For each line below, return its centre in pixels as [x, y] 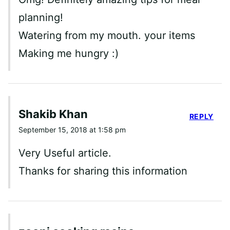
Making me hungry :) [69, 54]
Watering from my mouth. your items [107, 36]
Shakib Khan [53, 114]
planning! [41, 18]
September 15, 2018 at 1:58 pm [72, 130]
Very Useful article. [65, 153]
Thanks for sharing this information [103, 171]
